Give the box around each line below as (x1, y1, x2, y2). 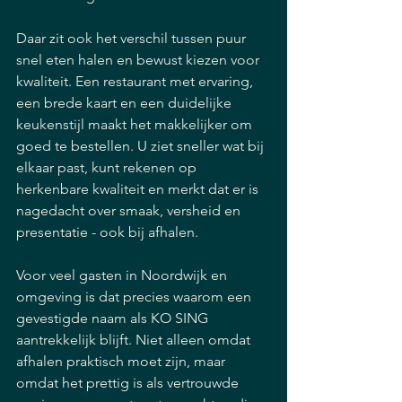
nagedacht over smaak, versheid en (16, 202, 244, 219)
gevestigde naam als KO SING (16, 310, 212, 327)
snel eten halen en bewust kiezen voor (16, 51, 263, 68)
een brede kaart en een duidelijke (16, 94, 235, 111)
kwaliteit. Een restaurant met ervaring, (16, 73, 257, 90)
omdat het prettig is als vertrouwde (16, 374, 242, 391)
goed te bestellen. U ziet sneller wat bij (16, 137, 267, 154)
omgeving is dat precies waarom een (16, 288, 255, 305)
